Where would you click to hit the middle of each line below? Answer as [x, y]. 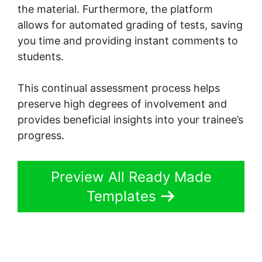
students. [41, 56]
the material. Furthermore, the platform [115, 9]
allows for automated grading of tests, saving [130, 25]
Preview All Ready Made [131, 177]
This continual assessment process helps [119, 88]
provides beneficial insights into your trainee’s [130, 119]
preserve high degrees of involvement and [122, 104]
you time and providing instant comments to [128, 40]
